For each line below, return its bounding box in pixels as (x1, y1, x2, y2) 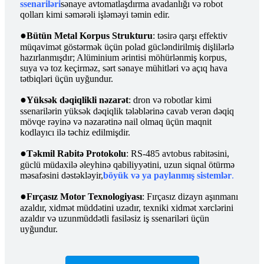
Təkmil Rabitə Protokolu (27, 148, 126, 159)
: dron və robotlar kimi (128, 94, 212, 105)
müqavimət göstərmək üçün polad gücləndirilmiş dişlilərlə (20, 41, 234, 52)
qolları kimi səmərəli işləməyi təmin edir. (20, 9, 170, 19)
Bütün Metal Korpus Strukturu (27, 30, 153, 41)
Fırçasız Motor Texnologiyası (27, 191, 142, 202)
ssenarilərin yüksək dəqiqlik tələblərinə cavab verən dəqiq (20, 105, 234, 116)
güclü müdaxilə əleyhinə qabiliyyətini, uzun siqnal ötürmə (20, 159, 235, 170)
